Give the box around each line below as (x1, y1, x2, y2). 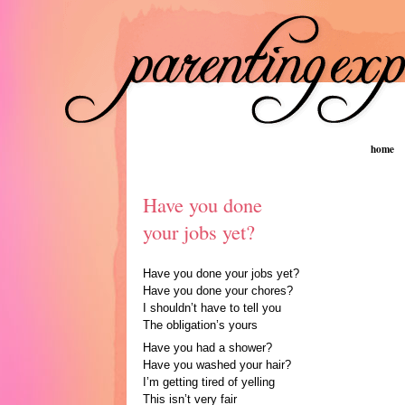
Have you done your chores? (142, 284, 293, 298)
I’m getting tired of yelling (142, 374, 275, 389)
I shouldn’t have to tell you (142, 301, 281, 316)
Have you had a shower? (142, 340, 272, 354)
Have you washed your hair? (142, 357, 291, 372)
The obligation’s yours (142, 318, 258, 333)
